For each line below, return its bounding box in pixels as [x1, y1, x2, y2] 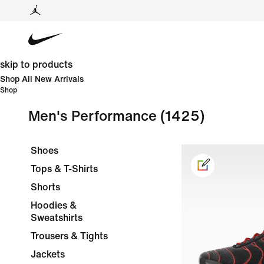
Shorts [31, 182, 60, 192]
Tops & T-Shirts [31, 164, 98, 174]
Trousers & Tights [31, 231, 108, 241]
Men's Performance [28, 109, 157, 124]
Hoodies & [31, 200, 77, 210]
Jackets [31, 249, 65, 259]
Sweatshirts [31, 213, 82, 223]
